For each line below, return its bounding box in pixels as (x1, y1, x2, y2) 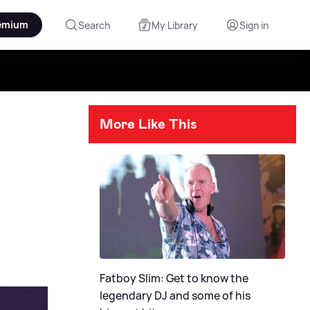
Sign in (239, 18, 268, 32)
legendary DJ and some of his (100, 287, 250, 303)
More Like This (100, 115, 197, 133)
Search (78, 18, 110, 32)
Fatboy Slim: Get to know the (100, 270, 248, 286)
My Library (152, 18, 198, 32)
